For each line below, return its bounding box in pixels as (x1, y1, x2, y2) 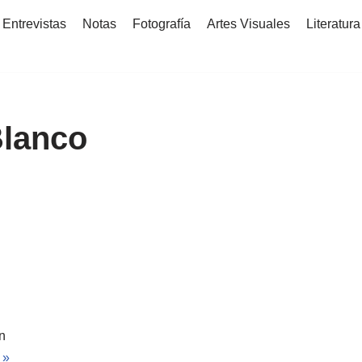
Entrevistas (2, 16, 66, 31)
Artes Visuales (206, 16, 290, 31)
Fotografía (132, 16, 191, 31)
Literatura (305, 16, 360, 31)
